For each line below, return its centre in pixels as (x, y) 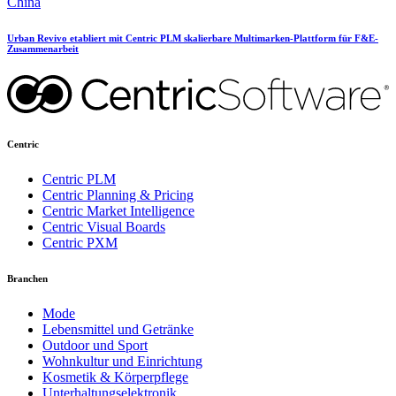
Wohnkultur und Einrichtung (122, 361)
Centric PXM (80, 242)
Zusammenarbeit (43, 48)
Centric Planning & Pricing (118, 194)
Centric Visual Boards (104, 226)
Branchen (27, 278)
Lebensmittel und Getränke (118, 329)
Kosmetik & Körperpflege (115, 377)
